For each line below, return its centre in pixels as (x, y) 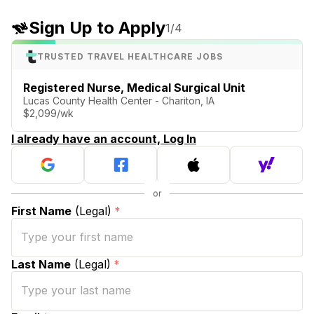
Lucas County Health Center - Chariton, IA (119, 100)
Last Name (41, 264)
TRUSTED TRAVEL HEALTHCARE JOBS (130, 56)
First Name (41, 211)
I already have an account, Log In (104, 138)
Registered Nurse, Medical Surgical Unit (134, 87)
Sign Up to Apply (97, 28)
